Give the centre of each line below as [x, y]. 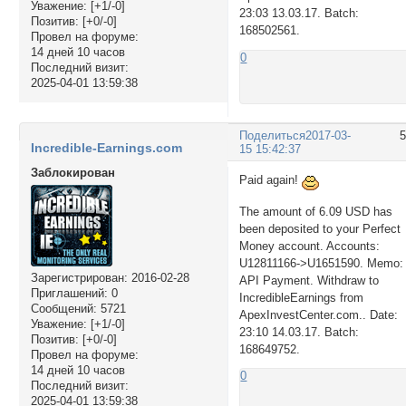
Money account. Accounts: [310, 246]
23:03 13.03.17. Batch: [300, 14]
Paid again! [271, 179]
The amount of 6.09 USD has [316, 211]
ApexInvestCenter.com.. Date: [319, 314]
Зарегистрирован [77, 278]
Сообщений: [63, 309]
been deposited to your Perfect [320, 228]
